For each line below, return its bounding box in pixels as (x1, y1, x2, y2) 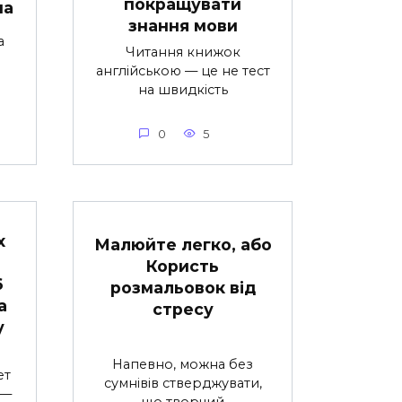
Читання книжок (125, 44, 240, 61)
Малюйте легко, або (93, 234, 272, 254)
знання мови (127, 16, 238, 36)
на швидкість (137, 82, 228, 99)
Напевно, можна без (112, 356, 253, 373)
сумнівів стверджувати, (103, 375, 262, 392)
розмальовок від (109, 277, 256, 297)
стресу (152, 299, 214, 319)
